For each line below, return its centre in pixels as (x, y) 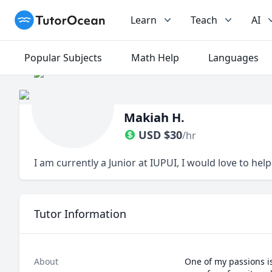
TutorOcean (41, 17)
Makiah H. (154, 117)
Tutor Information (80, 214)
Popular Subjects (63, 58)
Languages (233, 58)
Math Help (155, 58)
